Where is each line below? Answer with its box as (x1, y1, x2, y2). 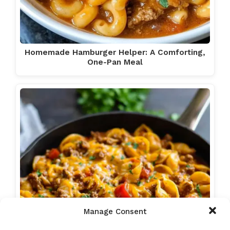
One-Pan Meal (87, 57, 143, 67)
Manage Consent (83, 206, 147, 216)
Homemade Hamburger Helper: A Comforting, (25, 48, 205, 57)
